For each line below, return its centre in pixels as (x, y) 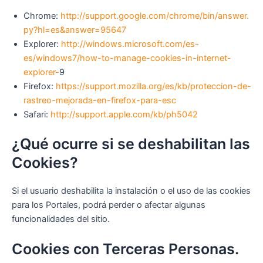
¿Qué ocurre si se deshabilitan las (131, 144)
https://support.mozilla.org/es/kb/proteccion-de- (154, 87)
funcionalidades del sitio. (61, 219)
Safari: (37, 115)
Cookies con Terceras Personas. (125, 249)
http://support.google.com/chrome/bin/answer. (155, 16)
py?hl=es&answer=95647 (75, 30)
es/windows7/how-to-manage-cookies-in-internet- (127, 58)
